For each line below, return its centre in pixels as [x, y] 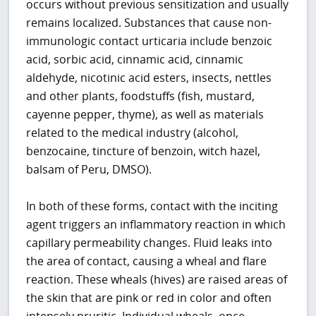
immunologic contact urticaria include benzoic [150, 41]
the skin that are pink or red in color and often [149, 297]
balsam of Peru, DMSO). [89, 169]
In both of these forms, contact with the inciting [152, 206]
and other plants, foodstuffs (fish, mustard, [141, 96]
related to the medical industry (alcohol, [133, 132]
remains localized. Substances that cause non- [149, 22]
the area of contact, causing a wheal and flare [147, 261]
